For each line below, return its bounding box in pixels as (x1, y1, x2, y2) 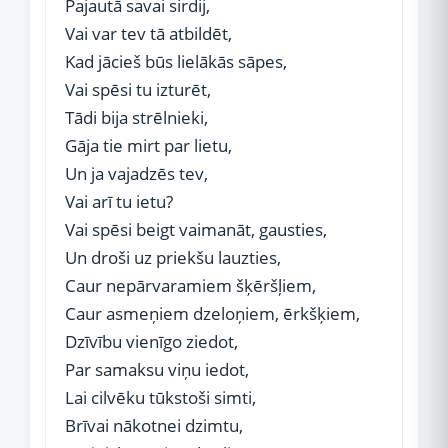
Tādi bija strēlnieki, (65, 106, 208, 129)
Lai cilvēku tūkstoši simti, (65, 386, 256, 409)
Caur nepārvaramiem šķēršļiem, (65, 274, 316, 297)
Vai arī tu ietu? (65, 190, 173, 213)
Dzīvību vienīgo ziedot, (65, 330, 238, 353)
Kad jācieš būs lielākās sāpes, (65, 50, 287, 73)
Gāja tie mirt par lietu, (65, 134, 232, 157)
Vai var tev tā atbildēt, (65, 22, 232, 45)
